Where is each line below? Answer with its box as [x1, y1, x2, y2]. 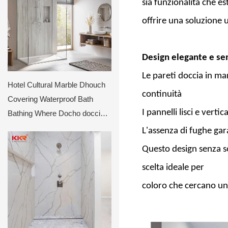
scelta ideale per [142, 162, 206, 173]
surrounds [8, 123, 41, 132]
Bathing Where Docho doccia [8, 108, 104, 118]
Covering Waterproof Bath [8, 94, 93, 103]
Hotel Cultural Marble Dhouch [8, 80, 105, 89]
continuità [142, 89, 184, 99]
